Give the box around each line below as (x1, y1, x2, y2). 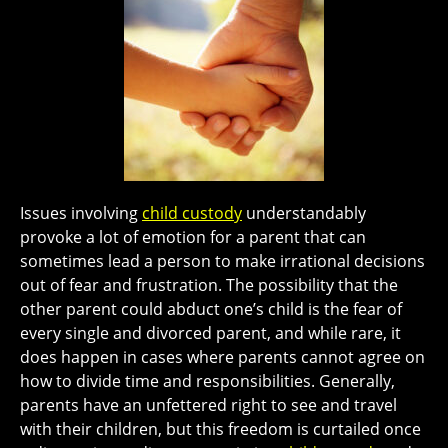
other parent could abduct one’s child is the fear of (20, 297, 402, 320)
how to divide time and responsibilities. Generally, (20, 369, 395, 392)
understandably (242, 201, 366, 224)
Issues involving (20, 201, 142, 224)
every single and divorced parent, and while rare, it (20, 321, 401, 344)
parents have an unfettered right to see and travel (20, 393, 397, 416)
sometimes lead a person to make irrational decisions (20, 249, 425, 272)
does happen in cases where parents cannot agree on (20, 345, 425, 368)
